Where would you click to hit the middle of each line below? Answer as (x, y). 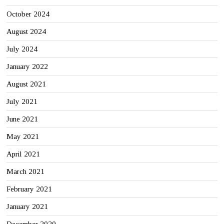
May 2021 (23, 136)
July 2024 (22, 49)
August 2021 (26, 84)
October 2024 (28, 14)
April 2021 (23, 154)
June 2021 (22, 119)
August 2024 (26, 31)
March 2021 (26, 171)
